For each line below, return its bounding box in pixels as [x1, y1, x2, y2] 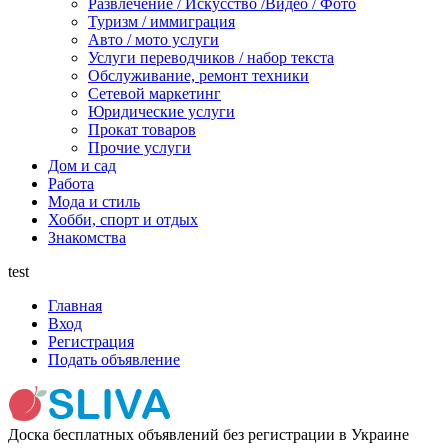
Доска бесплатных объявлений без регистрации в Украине [8, 425, 409, 443]
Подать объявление [48, 350, 180, 368]
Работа [48, 174, 94, 192]
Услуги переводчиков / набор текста [88, 48, 334, 66]
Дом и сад [48, 156, 116, 174]
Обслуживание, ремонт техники [88, 66, 309, 84]
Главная [48, 296, 102, 314]
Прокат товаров [88, 120, 196, 138]
